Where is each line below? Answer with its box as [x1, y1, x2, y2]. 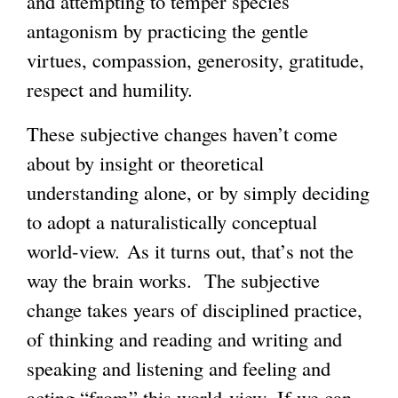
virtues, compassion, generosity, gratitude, [27, 45, 364, 73]
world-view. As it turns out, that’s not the [27, 236, 354, 264]
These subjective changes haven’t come [27, 119, 338, 147]
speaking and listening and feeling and [27, 354, 330, 381]
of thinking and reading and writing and [27, 324, 342, 352]
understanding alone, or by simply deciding [27, 178, 370, 205]
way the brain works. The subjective [27, 266, 320, 293]
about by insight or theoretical [27, 148, 264, 176]
